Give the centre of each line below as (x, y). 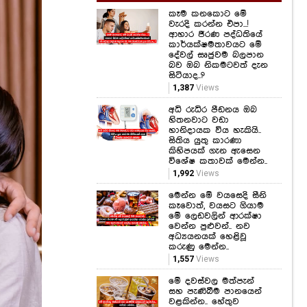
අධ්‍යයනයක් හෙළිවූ (208, 237)
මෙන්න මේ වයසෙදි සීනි (218, 196)
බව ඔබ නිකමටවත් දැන (218, 65)
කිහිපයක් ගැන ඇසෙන (214, 151)
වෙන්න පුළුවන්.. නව (209, 226)
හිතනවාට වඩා (199, 120)
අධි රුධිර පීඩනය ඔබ (213, 110)
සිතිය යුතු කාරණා (205, 141)
